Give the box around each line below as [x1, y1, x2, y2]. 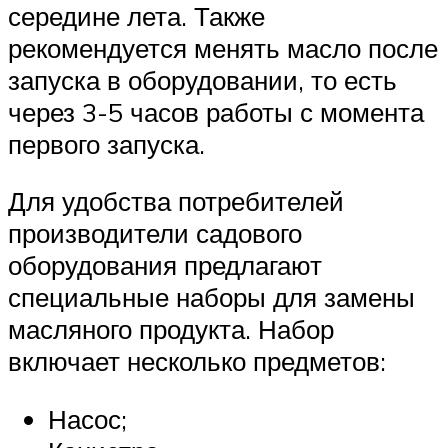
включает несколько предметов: [8, 345, 386, 378]
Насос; [48, 403, 127, 436]
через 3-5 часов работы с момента [8, 95, 424, 128]
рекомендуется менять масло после [8, 31, 438, 64]
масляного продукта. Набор [8, 313, 334, 346]
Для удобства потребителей [8, 185, 344, 218]
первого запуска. [8, 127, 205, 160]
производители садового [8, 217, 302, 250]
